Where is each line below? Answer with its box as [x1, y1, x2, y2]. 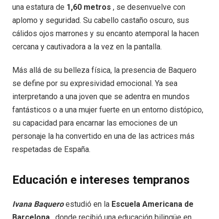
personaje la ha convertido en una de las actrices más [12, 131, 195, 141]
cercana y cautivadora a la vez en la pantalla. [12, 42, 162, 52]
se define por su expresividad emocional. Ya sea [12, 79, 177, 88]
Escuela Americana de [109, 199, 194, 209]
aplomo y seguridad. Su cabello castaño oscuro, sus [12, 16, 189, 25]
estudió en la [64, 199, 109, 209]
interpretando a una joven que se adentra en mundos [12, 92, 190, 102]
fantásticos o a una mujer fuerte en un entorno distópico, [12, 105, 203, 115]
